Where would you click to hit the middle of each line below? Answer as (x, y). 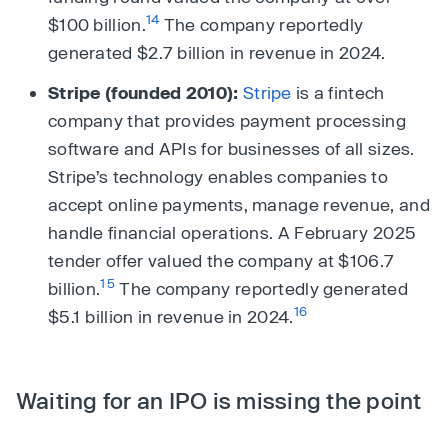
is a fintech (338, 91)
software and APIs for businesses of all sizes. (231, 147)
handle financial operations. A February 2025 (232, 231)
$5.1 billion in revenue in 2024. (171, 315)
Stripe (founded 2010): (143, 91)
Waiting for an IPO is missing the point (219, 399)
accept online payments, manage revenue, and (239, 203)
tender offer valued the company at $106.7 (221, 259)
